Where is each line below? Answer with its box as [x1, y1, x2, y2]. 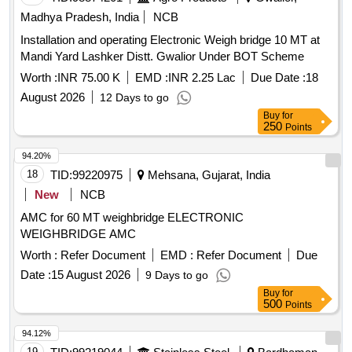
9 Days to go [145, 269, 208, 282]
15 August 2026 [51, 268, 130, 282]
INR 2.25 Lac [168, 71, 236, 85]
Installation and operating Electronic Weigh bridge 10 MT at [20, 33, 320, 47]
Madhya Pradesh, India [20, 10, 139, 24]
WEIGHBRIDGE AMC [20, 227, 136, 241]
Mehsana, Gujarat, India [145, 168, 270, 182]
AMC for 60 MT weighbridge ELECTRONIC [20, 211, 244, 225]
